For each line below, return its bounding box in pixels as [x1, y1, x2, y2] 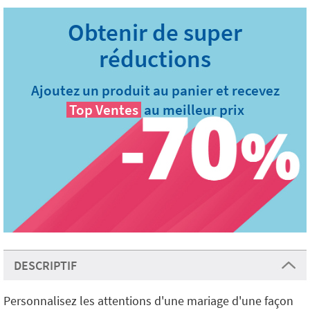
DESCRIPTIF [14, 257, 77, 273]
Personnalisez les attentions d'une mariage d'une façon [3, 293, 293, 309]
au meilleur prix [143, 100, 244, 119]
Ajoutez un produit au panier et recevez [30, 81, 280, 100]
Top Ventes [69, 100, 138, 119]
